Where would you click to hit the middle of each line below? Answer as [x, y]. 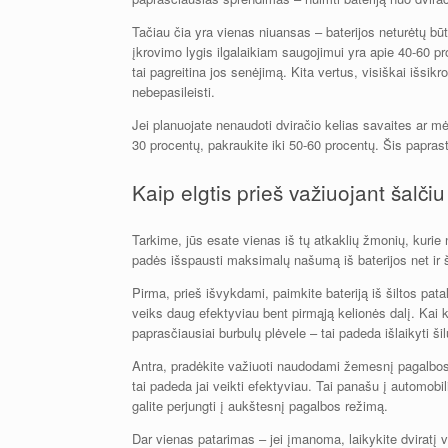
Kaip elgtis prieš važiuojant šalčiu [288, 192]
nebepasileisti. [173, 92]
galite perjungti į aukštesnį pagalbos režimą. [260, 405]
